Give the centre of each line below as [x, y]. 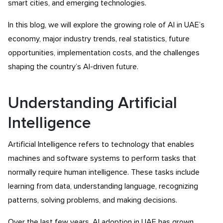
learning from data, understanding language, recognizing [103, 186]
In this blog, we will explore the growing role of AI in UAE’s [106, 25]
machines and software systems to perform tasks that [102, 158]
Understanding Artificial [93, 104]
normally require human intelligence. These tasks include [104, 172]
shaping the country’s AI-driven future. [73, 67]
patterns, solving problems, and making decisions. [93, 200]
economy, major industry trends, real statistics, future [99, 39]
